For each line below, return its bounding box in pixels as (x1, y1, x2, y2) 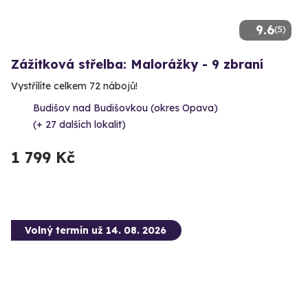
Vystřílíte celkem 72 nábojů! (11, 80, 137, 93)
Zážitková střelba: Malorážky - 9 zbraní (11, 56, 263, 73)
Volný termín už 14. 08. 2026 (25, 224, 166, 237)
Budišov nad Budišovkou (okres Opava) (33, 102, 218, 115)
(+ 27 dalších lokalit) (33, 118, 126, 131)
